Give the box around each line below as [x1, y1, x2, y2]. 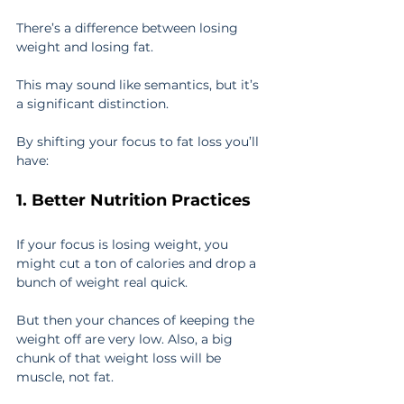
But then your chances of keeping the [16, 312, 258, 329]
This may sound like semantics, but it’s [16, 77, 262, 94]
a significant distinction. [16, 96, 169, 113]
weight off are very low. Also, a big [16, 331, 236, 348]
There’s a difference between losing [16, 20, 242, 37]
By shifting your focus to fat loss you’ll [16, 133, 262, 151]
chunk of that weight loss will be [16, 350, 225, 367]
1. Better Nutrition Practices [16, 190, 251, 211]
